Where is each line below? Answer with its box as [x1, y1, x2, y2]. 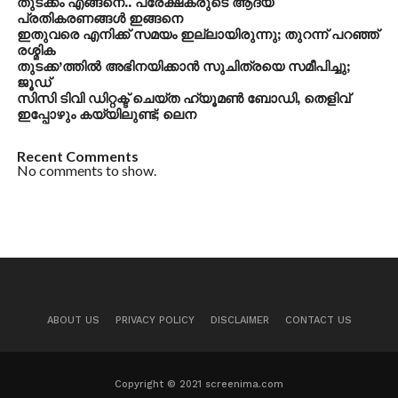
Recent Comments [16, 147, 139, 164]
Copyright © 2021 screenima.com [115, 378, 283, 390]
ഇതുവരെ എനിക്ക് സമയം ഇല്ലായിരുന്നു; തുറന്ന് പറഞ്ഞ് [16, 26, 378, 43]
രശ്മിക [16, 42, 55, 59]
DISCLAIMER [210, 314, 269, 326]
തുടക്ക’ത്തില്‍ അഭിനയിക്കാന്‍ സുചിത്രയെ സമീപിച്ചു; [16, 58, 350, 75]
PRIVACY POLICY [115, 314, 195, 326]
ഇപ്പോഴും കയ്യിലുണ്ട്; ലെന [16, 106, 196, 123]
